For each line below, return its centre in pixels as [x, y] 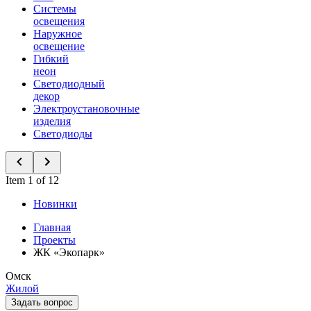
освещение [59, 46]
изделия [52, 121]
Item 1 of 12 [32, 180]
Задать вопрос [42, 302]
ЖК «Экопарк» [69, 252]
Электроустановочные [86, 109]
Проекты [54, 240]
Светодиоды [63, 134]
